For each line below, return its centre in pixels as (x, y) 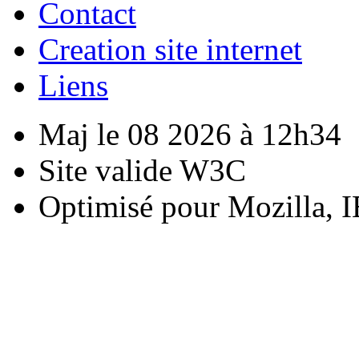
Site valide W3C (142, 170)
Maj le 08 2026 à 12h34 (190, 134)
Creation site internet (170, 49)
